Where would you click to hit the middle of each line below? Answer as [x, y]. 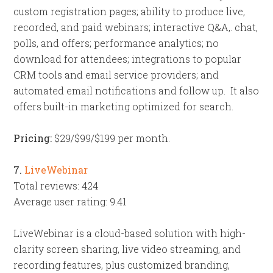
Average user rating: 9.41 [70, 201]
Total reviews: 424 [56, 186]
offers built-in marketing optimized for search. [124, 106]
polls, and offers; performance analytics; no [116, 43]
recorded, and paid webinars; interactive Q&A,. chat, [136, 27]
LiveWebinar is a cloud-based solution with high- [130, 233]
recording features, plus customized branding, [122, 265]
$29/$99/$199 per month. [111, 138]
